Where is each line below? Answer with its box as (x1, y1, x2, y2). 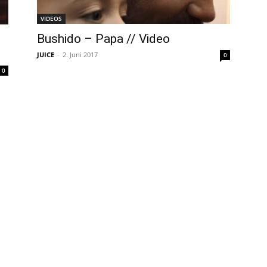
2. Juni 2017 (63, 50, 98, 60)
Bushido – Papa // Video (37, 32, 170, 46)
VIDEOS (41, 14, 62, 23)
